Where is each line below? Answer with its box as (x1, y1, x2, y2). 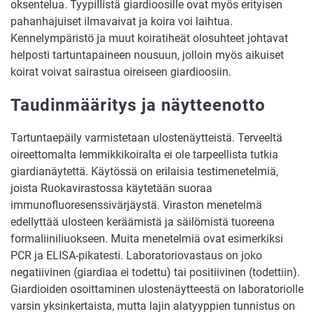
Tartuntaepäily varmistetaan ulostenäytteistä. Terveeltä (11, 130, 282, 144)
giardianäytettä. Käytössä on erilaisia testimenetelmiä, (11, 164, 278, 178)
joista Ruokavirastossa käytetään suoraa (11, 181, 212, 195)
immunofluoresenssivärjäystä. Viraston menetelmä (11, 198, 262, 212)
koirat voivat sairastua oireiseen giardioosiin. (11, 64, 231, 78)
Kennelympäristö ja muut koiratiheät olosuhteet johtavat (11, 31, 288, 45)
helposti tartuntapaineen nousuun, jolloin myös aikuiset (11, 48, 284, 62)
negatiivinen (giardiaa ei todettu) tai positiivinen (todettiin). (11, 265, 300, 279)
